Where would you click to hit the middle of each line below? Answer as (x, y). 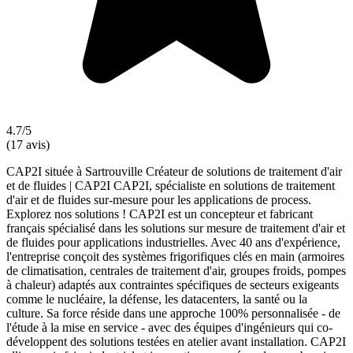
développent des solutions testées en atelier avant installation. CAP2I (176, 341)
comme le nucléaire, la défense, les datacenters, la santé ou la (157, 299)
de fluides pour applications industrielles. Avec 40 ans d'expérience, (173, 242)
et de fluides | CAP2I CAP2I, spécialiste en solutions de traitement (171, 185)
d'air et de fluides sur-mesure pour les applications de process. (159, 199)
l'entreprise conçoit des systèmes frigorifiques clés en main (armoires (175, 256)
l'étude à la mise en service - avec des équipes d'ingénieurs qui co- (169, 327)
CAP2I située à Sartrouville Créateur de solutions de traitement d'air (174, 171)
